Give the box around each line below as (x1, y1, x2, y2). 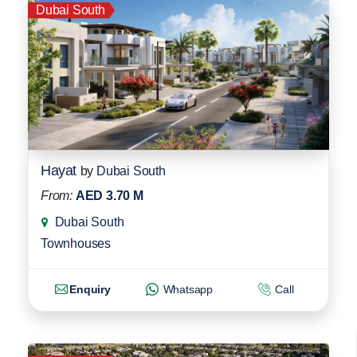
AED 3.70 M (75, 188, 143, 202)
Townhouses (41, 236, 111, 250)
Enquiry (69, 282, 111, 296)
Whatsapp (159, 282, 214, 296)
